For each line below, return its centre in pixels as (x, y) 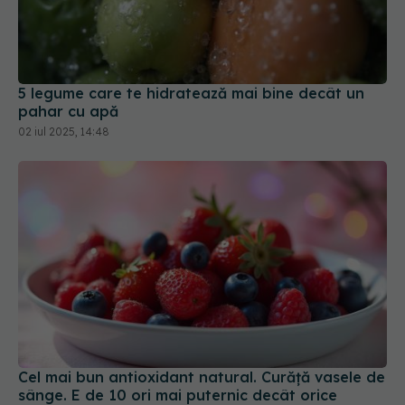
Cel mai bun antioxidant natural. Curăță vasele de (202, 330)
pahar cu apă (68, 64)
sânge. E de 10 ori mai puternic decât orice (178, 348)
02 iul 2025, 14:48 (64, 84)
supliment (53, 366)
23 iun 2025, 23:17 (62, 386)
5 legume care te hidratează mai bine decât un (191, 46)
